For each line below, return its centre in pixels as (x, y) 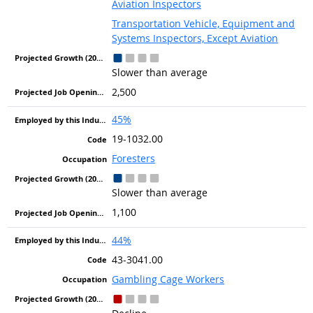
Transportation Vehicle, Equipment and (203, 23)
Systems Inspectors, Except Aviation (195, 38)
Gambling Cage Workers (168, 279)
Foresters (133, 159)
